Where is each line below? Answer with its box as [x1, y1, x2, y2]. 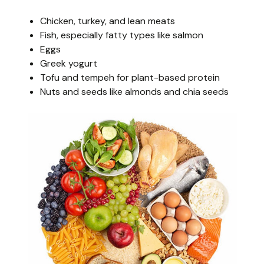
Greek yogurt [40, 57, 97, 70]
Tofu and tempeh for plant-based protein [40, 71, 220, 84]
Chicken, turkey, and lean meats [40, 14, 175, 27]
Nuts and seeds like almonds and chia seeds [40, 85, 229, 98]
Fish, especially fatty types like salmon [40, 28, 203, 41]
